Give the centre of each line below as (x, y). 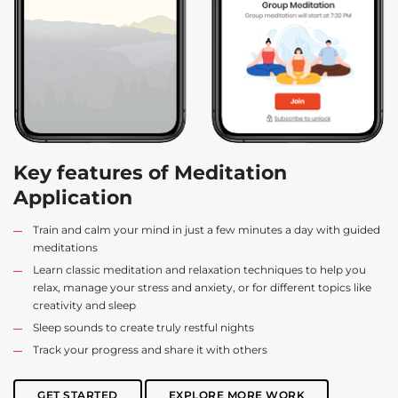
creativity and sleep (84, 306)
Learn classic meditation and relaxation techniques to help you (199, 270)
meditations (65, 248)
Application (73, 198)
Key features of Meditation (150, 173)
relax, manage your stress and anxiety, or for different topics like (202, 288)
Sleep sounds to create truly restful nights (143, 328)
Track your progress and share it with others (150, 350)
